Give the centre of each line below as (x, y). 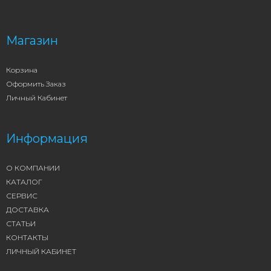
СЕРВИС (22, 196)
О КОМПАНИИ (33, 168)
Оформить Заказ (36, 84)
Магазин (32, 41)
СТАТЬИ (21, 224)
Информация (47, 139)
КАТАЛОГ (24, 182)
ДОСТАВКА (28, 210)
